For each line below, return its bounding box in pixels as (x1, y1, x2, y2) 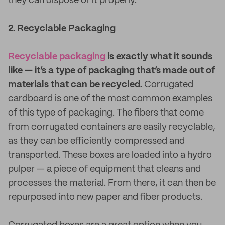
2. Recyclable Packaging (8, 24, 116, 33)
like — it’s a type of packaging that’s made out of (8, 66, 215, 75)
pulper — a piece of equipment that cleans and (8, 165, 201, 174)
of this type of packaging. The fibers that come (8, 108, 204, 118)
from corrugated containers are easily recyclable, (8, 123, 215, 132)
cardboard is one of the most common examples (8, 94, 212, 103)
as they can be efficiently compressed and (8, 137, 185, 146)
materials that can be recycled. (8, 80, 142, 89)
